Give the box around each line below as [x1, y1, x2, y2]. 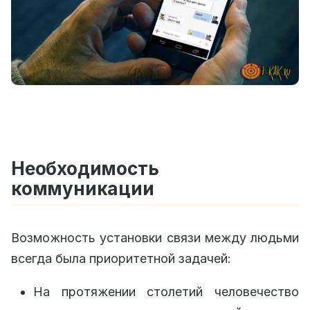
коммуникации [11, 178, 154, 200]
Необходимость [11, 158, 159, 180]
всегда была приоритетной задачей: [11, 251, 231, 266]
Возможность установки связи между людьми [11, 230, 299, 246]
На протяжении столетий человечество [33, 284, 299, 300]
